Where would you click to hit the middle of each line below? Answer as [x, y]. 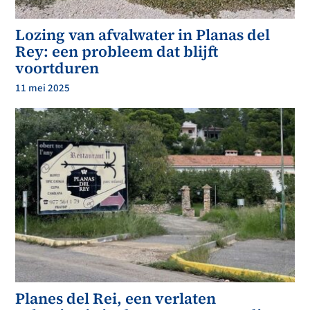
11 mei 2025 [43, 89]
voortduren [57, 68]
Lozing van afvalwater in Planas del [143, 35]
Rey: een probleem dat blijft [117, 52]
